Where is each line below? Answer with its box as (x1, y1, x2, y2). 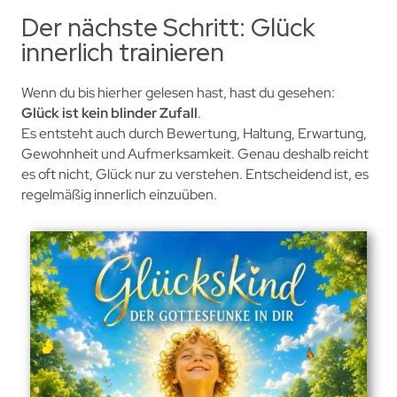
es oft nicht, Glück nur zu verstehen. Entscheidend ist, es (20, 164, 369, 183)
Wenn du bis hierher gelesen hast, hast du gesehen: (20, 82, 335, 102)
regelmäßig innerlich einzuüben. (20, 184, 217, 204)
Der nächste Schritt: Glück (20, 10, 315, 44)
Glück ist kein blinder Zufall (20, 103, 198, 122)
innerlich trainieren (20, 35, 224, 69)
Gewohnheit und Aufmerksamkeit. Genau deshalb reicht (20, 144, 369, 163)
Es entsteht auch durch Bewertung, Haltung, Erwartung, (20, 123, 367, 143)
